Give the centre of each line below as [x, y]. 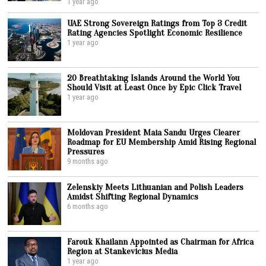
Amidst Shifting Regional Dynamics [133, 196]
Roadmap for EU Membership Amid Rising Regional [162, 142]
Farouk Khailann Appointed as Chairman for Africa [161, 241]
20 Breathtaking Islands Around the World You [154, 77]
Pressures [86, 151]
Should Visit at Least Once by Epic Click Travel [154, 87]
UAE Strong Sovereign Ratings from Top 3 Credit [157, 23]
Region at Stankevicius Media [123, 251]
